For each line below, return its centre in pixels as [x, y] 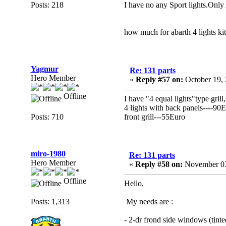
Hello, [134, 183]
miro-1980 [48, 154]
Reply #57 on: [159, 79]
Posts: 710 [47, 117]
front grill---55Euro [154, 117]
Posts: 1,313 [50, 202]
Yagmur [44, 69]
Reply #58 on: [159, 164]
